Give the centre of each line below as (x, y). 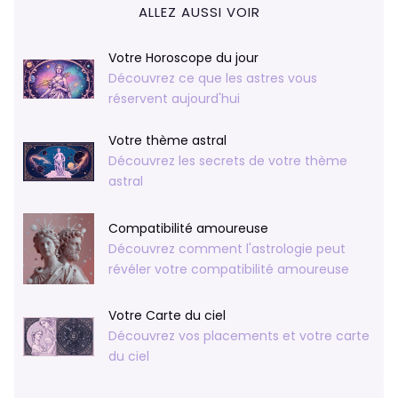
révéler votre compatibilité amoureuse (229, 269)
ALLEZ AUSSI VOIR (199, 12)
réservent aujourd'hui (174, 99)
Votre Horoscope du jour (183, 58)
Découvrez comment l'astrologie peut (227, 248)
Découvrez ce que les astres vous (213, 79)
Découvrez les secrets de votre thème (228, 161)
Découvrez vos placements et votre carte (239, 336)
